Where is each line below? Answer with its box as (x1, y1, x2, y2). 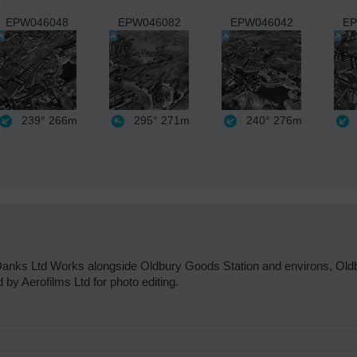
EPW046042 (230, 15, 293, 29)
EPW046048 (6, 15, 69, 29)
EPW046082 (118, 15, 181, 29)
